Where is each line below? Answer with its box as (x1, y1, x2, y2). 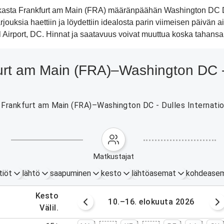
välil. (44, 203, 59, 212)
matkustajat (99, 152, 134, 161)
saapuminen (50, 168, 91, 178)
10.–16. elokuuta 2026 (108, 197, 194, 206)
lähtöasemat (131, 168, 176, 178)
